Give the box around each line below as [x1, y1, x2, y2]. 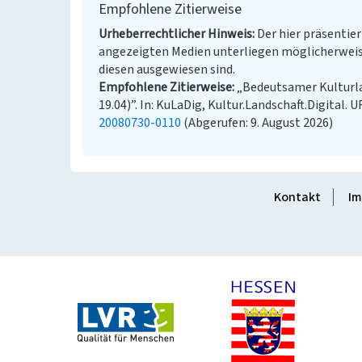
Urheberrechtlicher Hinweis [99, 25, 252, 43]
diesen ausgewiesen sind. [99, 61, 235, 78]
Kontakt [273, 188, 321, 206]
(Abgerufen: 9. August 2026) [181, 114, 333, 132]
